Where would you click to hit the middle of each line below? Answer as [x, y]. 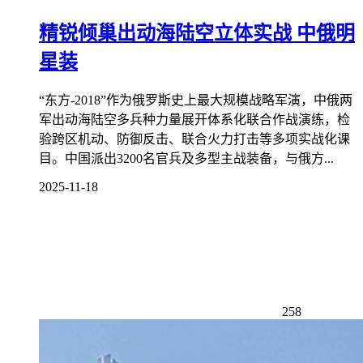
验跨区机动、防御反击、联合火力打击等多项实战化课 [194, 139]
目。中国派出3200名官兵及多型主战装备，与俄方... [186, 159]
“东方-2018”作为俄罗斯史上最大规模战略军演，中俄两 [196, 100]
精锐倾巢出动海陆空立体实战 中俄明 [197, 33]
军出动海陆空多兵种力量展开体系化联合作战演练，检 [194, 120]
